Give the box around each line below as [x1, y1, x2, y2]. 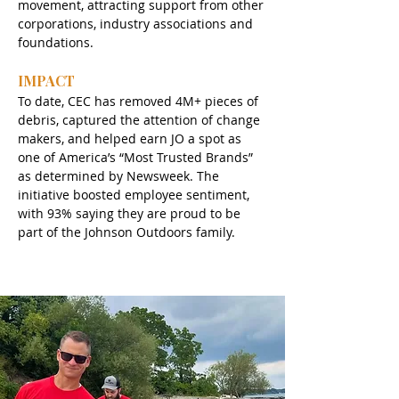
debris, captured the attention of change [18, 111, 264, 128]
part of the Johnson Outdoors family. [18, 224, 239, 240]
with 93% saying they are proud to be [18, 205, 244, 222]
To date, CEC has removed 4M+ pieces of [18, 93, 262, 110]
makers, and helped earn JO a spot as [18, 130, 245, 147]
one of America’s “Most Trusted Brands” [18, 149, 256, 166]
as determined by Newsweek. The [18, 167, 223, 184]
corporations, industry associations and [18, 15, 256, 32]
